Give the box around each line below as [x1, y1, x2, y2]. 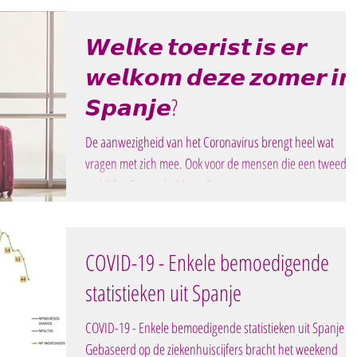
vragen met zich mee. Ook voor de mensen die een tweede [85, 154, 352, 173]
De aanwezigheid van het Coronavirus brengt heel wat [85, 132, 334, 151]
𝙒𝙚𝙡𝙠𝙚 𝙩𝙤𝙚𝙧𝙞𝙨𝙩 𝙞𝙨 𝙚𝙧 [85, 31, 307, 61]
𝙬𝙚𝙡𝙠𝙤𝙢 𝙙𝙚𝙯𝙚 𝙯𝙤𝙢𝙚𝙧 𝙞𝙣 [85, 61, 355, 92]
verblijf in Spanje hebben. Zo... [85, 175, 226, 194]
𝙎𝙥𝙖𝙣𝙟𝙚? [85, 92, 178, 122]
